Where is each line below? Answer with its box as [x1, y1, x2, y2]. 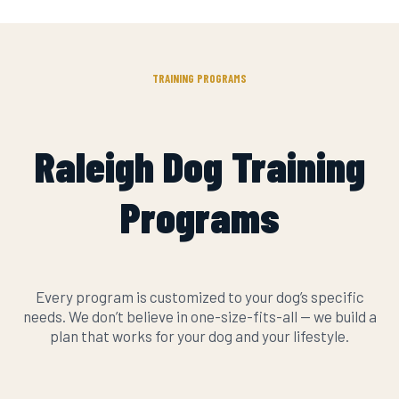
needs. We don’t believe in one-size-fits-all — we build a [22, 307, 377, 326]
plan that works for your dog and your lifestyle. [50, 327, 349, 346]
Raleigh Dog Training [34, 140, 365, 192]
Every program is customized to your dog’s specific [35, 288, 364, 306]
